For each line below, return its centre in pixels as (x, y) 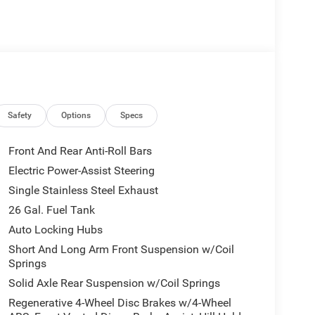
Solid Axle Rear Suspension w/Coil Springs (114, 283)
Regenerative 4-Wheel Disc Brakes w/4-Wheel (120, 302)
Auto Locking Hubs (55, 229)
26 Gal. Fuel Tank (51, 210)
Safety (20, 115)
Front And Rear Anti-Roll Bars (80, 150)
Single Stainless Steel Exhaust (83, 190)
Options (76, 115)
